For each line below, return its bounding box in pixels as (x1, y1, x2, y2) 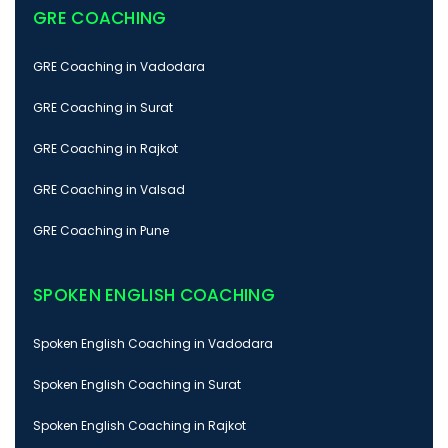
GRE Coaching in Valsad (33, 181, 185, 199)
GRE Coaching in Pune (33, 222, 169, 240)
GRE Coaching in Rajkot (33, 140, 178, 158)
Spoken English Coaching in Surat (33, 376, 241, 394)
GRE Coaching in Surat (33, 99, 173, 117)
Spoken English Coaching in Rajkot (33, 417, 246, 435)
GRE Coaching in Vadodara (33, 58, 205, 76)
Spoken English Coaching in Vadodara (33, 335, 273, 353)
